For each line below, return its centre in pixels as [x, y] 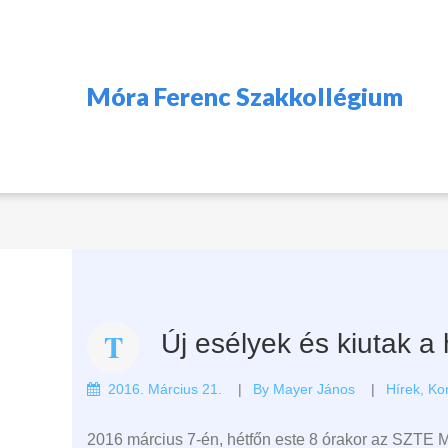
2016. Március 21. [165, 388]
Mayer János [314, 388]
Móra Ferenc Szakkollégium [245, 95]
